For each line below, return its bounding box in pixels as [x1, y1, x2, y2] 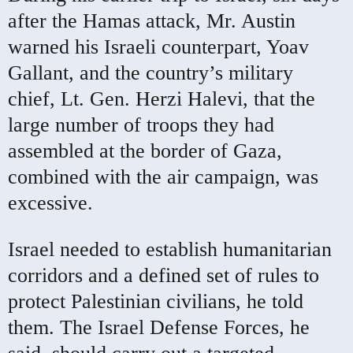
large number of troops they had [8, 113, 274, 136]
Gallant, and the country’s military [8, 61, 293, 84]
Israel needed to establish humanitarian [8, 237, 332, 261]
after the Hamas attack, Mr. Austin [8, 9, 295, 32]
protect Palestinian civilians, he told [8, 289, 303, 313]
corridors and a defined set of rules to [8, 263, 319, 287]
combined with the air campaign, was [8, 165, 318, 188]
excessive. [8, 191, 93, 214]
